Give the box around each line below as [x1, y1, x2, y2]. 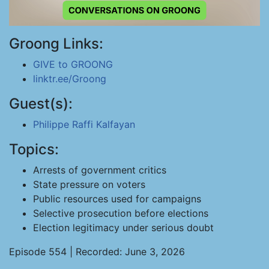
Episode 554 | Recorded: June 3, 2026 [9, 246, 185, 258]
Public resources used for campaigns [33, 193, 201, 205]
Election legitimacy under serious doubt [33, 222, 214, 234]
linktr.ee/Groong [33, 73, 106, 85]
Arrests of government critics [33, 164, 166, 176]
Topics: [9, 141, 59, 158]
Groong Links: [9, 35, 103, 52]
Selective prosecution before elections [33, 207, 208, 219]
